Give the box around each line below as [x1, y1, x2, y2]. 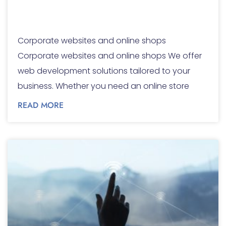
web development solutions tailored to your [18, 65, 190, 77]
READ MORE [18, 99, 64, 111]
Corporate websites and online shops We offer [18, 50, 202, 62]
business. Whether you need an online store [18, 80, 189, 92]
